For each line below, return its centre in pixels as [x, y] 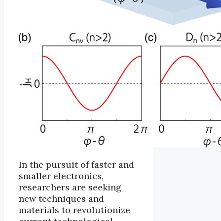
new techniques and [61, 198]
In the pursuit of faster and [76, 164]
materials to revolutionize [74, 210]
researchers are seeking [70, 187]
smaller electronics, [61, 176]
